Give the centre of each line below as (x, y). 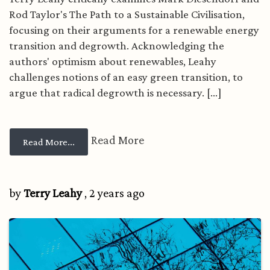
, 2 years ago (113, 193)
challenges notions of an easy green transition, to (126, 77)
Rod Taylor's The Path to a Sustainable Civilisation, (127, 14)
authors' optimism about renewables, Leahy (113, 61)
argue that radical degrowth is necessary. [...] (115, 92)
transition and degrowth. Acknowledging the (117, 45)
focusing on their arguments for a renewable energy (134, 30)
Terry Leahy (53, 193)
